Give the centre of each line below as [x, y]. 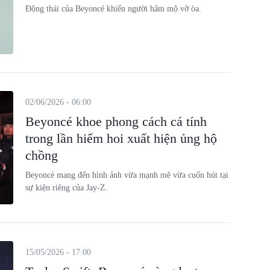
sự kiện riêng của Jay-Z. [66, 188]
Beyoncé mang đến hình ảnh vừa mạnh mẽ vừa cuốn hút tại [127, 175]
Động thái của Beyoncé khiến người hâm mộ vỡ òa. [113, 8]
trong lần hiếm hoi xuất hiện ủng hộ [121, 138]
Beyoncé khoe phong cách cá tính [116, 121]
